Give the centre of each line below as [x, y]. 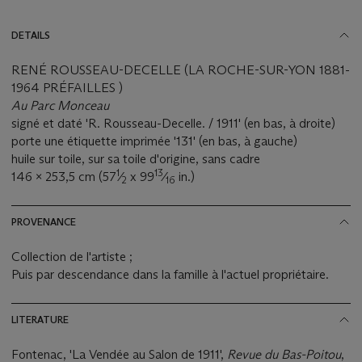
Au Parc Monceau [60, 105]
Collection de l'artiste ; [74, 256]
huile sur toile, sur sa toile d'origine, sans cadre [136, 158]
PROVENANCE [44, 221]
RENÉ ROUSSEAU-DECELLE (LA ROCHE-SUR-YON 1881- [181, 69]
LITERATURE [40, 319]
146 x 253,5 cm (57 [64, 176]
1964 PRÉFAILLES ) [67, 87]
